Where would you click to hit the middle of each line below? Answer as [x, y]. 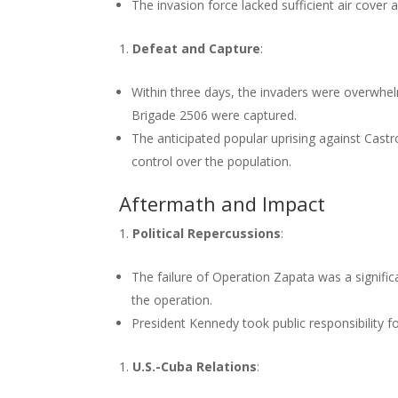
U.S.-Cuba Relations [195, 366]
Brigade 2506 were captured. [215, 115]
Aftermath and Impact [223, 203]
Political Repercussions [207, 233]
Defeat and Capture [197, 48]
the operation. [172, 300]
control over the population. [212, 161]
